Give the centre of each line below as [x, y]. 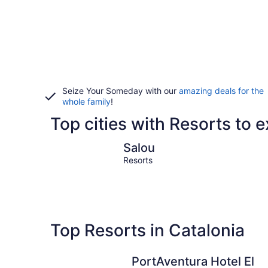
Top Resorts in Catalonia [147, 230]
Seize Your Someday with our [121, 91]
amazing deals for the [221, 91]
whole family [86, 101]
